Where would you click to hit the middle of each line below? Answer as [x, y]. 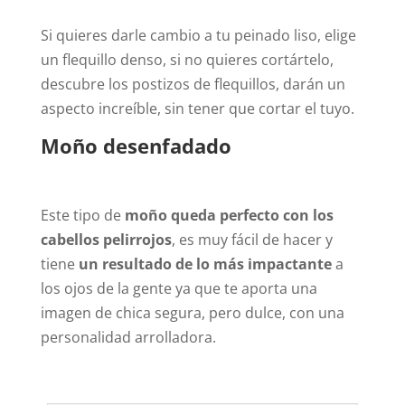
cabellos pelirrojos [106, 239]
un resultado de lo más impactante [205, 264]
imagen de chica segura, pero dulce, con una [192, 312]
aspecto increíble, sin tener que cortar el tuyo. [197, 108]
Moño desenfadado [136, 145]
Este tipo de [82, 215]
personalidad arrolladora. [128, 337]
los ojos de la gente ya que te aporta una [179, 288]
